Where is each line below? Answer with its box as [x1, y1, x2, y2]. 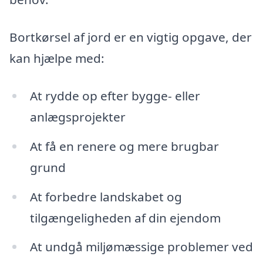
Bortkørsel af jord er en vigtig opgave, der [9, 29, 252, 46]
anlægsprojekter [29, 108, 126, 125]
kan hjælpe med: [9, 50, 104, 67]
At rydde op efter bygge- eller [29, 87, 200, 104]
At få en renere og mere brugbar [29, 137, 219, 154]
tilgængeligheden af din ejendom [29, 209, 221, 226]
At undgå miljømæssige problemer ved [29, 238, 253, 255]
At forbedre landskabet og [29, 188, 182, 205]
